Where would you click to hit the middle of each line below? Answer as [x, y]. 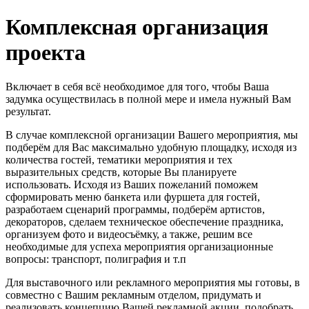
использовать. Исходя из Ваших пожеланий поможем [132, 184]
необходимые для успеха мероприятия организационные [139, 246]
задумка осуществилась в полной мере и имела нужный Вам [148, 99]
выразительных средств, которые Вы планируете [121, 172]
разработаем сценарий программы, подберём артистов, [135, 209]
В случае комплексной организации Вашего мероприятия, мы [152, 134]
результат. [28, 111]
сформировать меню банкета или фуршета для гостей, [133, 197]
